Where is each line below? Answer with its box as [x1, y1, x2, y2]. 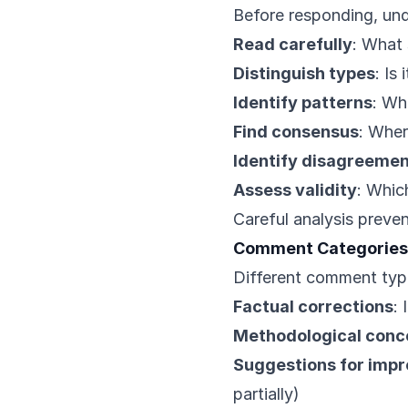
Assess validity [233, 180, 357, 199]
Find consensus [233, 122, 359, 141]
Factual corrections [233, 297, 393, 316]
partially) [233, 384, 300, 403]
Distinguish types [233, 64, 375, 83]
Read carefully [233, 35, 352, 54]
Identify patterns [233, 93, 372, 112]
